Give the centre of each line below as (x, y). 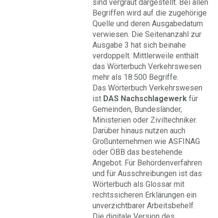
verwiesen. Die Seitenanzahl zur (147, 34)
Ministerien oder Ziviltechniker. (145, 120)
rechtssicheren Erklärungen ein (145, 195)
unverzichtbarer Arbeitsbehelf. (144, 206)
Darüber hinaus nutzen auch (139, 131)
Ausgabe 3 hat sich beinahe (139, 45)
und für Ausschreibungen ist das (147, 173)
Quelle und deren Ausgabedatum (148, 24)
